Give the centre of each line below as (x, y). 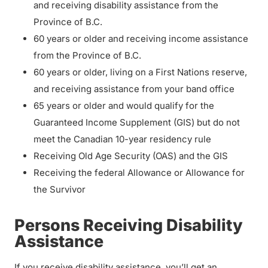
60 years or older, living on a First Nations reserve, (140, 72)
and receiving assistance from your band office (135, 89)
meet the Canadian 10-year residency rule (124, 139)
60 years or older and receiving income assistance (141, 39)
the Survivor (61, 189)
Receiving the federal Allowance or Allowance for (139, 173)
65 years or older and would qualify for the (124, 106)
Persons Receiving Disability (129, 225)
